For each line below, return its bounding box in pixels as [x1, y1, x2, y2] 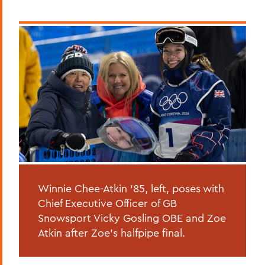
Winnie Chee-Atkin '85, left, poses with [38, 181, 224, 195]
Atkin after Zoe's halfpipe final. [38, 225, 185, 240]
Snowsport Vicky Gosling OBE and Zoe [38, 211, 226, 225]
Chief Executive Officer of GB [38, 196, 177, 210]
